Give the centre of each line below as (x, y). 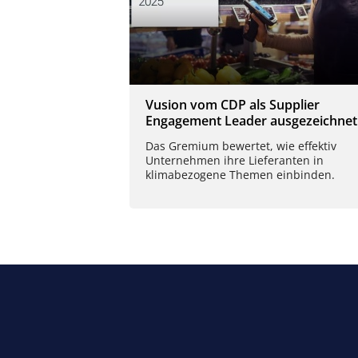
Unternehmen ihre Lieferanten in (235, 160)
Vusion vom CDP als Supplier (233, 105)
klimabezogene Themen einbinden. (240, 174)
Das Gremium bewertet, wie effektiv (241, 145)
